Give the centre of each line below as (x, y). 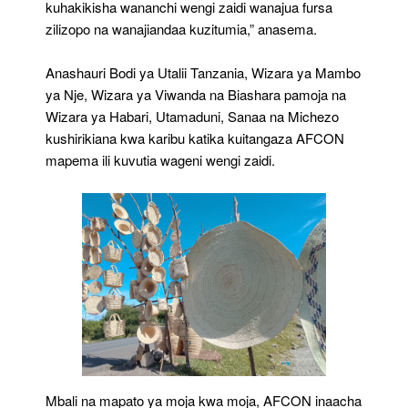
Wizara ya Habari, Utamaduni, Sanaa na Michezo (192, 117)
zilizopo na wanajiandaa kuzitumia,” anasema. (181, 29)
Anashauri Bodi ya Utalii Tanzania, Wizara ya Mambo (203, 73)
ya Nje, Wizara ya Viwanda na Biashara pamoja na (196, 95)
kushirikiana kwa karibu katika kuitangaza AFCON (195, 138)
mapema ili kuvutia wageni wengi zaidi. (160, 160)
